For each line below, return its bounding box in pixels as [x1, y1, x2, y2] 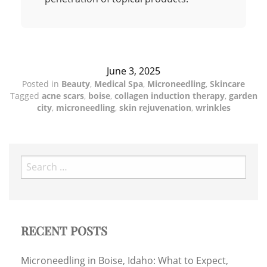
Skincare [210, 77, 245, 89]
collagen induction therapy [114, 89, 225, 101]
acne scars [41, 89, 84, 101]
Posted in [22, 77, 61, 89]
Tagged [10, 89, 42, 101]
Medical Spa [94, 77, 143, 89]
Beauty [61, 77, 90, 89]
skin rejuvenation [119, 101, 191, 113]
